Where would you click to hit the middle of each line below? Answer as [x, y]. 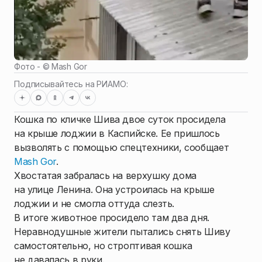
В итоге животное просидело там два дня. [112, 218]
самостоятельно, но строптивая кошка [103, 246]
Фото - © [33, 67]
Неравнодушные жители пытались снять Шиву [122, 232]
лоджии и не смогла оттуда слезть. [94, 204]
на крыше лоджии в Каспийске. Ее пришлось [117, 134]
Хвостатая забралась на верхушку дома [106, 176]
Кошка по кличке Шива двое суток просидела [120, 120]
